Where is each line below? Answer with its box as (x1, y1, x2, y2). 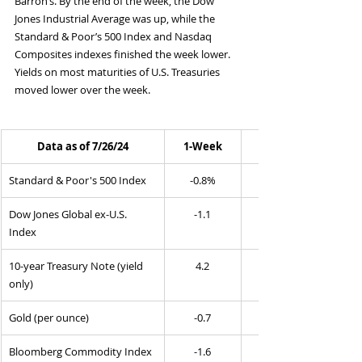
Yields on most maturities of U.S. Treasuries (15, 65, 222, 80)
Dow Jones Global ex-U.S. (9, 207, 129, 222)
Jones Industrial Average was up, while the (15, 11, 217, 27)
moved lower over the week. (15, 82, 150, 98)
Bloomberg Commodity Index (9, 344, 152, 360)
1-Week (183, 139, 222, 154)
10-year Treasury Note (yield (9, 259, 145, 274)
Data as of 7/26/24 (36, 139, 128, 154)
